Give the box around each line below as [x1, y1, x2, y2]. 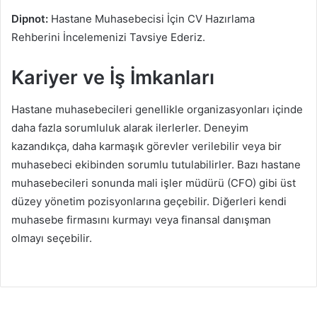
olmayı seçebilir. [11, 231, 92, 245]
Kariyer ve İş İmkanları [11, 66, 214, 90]
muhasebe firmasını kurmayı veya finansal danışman [11, 212, 271, 226]
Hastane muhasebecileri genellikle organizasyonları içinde [11, 102, 303, 116]
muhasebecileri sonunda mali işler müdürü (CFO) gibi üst [11, 175, 296, 190]
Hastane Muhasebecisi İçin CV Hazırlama [48, 12, 255, 26]
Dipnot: [11, 12, 48, 26]
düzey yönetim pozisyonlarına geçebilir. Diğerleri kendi [11, 194, 287, 208]
